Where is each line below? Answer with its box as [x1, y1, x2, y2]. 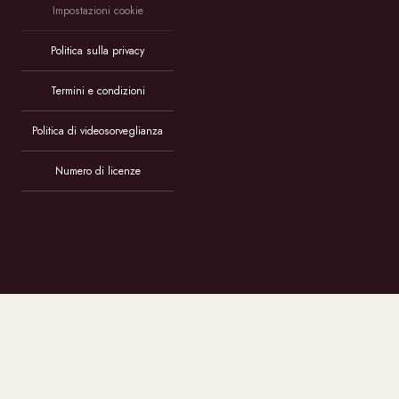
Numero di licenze [54, 163, 141, 180]
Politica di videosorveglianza [32, 123, 163, 140]
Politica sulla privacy [51, 43, 144, 60]
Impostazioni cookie [52, 3, 143, 20]
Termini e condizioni [50, 83, 145, 100]
